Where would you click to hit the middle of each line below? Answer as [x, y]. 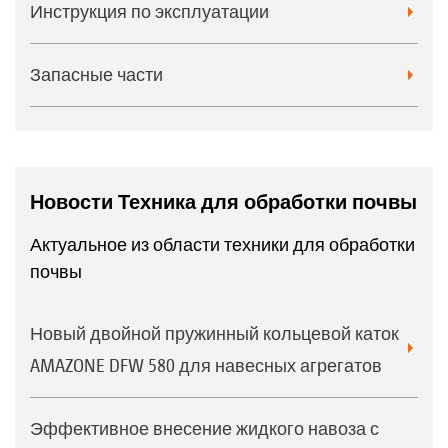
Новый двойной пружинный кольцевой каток [214, 333]
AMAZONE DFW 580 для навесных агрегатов [206, 365]
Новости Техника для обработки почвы [223, 201]
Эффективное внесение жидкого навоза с [204, 428]
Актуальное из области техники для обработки [222, 244]
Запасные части [96, 74]
